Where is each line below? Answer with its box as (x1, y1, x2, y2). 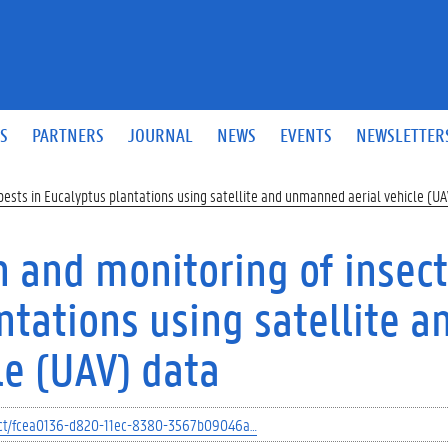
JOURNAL (128, 122, 194, 147)
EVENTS (280, 122, 333, 147)
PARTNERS (32, 122, 105, 147)
